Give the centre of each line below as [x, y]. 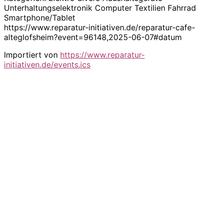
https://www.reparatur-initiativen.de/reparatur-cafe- [99, 27]
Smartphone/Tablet [40, 17]
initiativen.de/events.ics [47, 64]
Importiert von [32, 55]
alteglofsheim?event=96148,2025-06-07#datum [93, 37]
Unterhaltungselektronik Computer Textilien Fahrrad [100, 8]
